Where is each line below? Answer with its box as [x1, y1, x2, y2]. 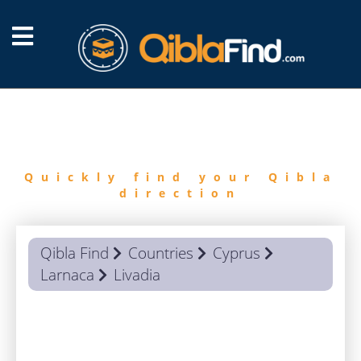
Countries [128, 243, 193, 263]
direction [119, 185, 242, 201]
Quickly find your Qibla [23, 169, 338, 185]
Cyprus [213, 243, 260, 263]
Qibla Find [40, 243, 109, 263]
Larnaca [40, 264, 94, 285]
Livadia [114, 264, 160, 285]
